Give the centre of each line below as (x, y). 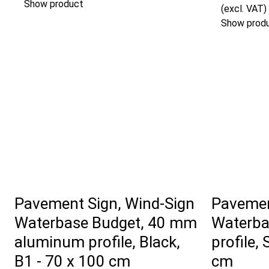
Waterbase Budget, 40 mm (106, 223)
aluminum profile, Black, (97, 242)
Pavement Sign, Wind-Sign (104, 204)
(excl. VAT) (244, 9)
